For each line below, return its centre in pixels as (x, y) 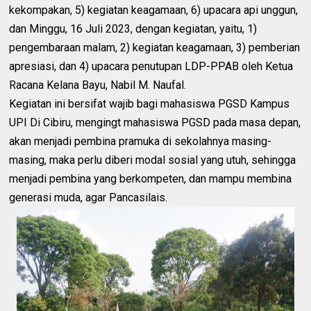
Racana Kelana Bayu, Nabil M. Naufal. (98, 85)
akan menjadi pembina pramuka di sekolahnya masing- (141, 141)
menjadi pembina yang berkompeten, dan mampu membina (151, 178)
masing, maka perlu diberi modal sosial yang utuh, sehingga (153, 160)
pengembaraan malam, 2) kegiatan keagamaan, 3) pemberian (155, 47)
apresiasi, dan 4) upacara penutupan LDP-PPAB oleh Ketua (151, 66)
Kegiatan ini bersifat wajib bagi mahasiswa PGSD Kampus (150, 103)
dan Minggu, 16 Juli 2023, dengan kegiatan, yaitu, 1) (133, 28)
